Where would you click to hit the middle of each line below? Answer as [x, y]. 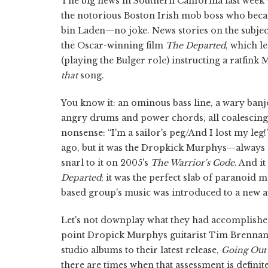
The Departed [196, 45]
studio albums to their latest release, [141, 250]
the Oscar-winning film [113, 45]
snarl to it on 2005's [106, 162]
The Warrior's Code [193, 162]
